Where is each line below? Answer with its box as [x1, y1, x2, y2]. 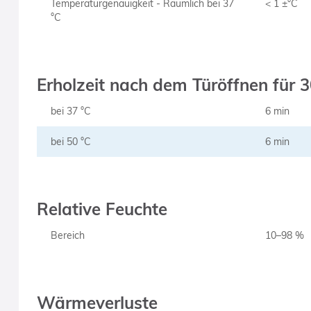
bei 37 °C [50, 105, 91, 117]
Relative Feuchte [36, 199, 167, 219]
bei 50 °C [50, 135, 91, 148]
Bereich [50, 229, 85, 242]
